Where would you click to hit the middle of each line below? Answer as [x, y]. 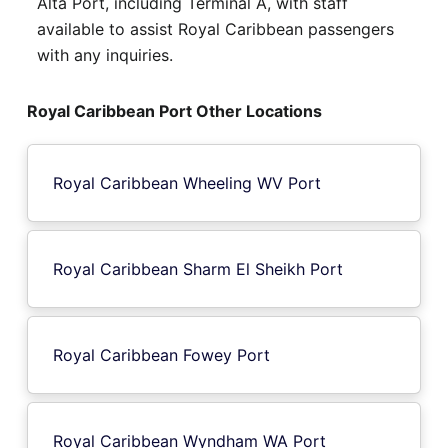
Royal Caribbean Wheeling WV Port [187, 182]
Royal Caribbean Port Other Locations [174, 110]
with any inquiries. [105, 54]
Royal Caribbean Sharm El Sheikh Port [198, 268]
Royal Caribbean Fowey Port [161, 354]
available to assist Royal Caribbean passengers [215, 28]
